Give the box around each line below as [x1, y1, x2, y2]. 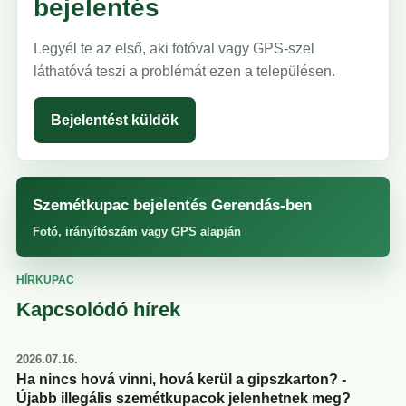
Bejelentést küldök [51, 112, 179, 129]
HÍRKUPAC [16, 274, 74, 287]
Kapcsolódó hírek [16, 298, 180, 322]
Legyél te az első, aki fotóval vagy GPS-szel [34, 41, 314, 57]
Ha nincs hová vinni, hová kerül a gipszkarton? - [16, 372, 346, 388]
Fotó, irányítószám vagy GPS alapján [33, 225, 241, 239]
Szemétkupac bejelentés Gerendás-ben [33, 196, 312, 215]
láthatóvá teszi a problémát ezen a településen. [34, 63, 335, 80]
